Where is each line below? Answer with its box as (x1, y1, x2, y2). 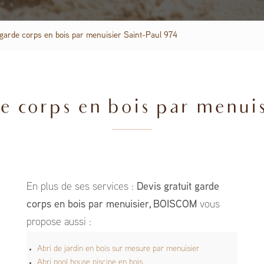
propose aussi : (26, 217, 91, 227)
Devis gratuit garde (136, 182, 219, 192)
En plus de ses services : (26, 182, 137, 192)
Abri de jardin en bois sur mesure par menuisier (37, 245, 199, 253)
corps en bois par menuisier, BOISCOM (26, 200, 197, 210)
